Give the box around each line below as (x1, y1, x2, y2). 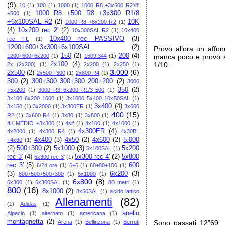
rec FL (7, 36, 29, 42)
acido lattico (109, 188, 140, 194)
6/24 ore (36, 162, 58, 168)
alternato (41, 210, 63, 216)
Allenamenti (55, 196, 113, 208)
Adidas (20, 201, 37, 207)
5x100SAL (86, 145, 111, 151)
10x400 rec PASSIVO (50, 35, 125, 42)
